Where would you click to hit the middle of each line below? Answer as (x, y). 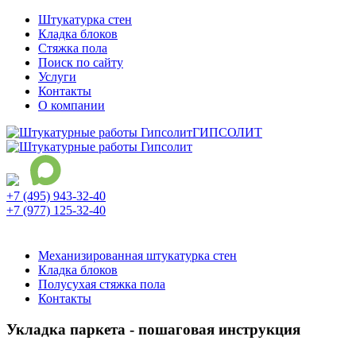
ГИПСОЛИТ (227, 132)
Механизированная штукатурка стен (137, 255)
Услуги (57, 77)
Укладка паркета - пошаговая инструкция (153, 329)
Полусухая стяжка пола (102, 284)
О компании (72, 105)
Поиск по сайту (81, 62)
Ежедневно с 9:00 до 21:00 (78, 228)
